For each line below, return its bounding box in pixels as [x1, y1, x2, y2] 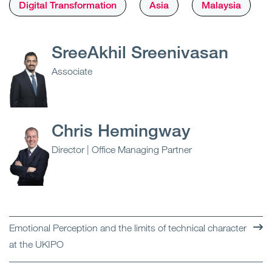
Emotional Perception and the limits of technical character [9, 222, 246, 234]
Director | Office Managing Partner [52, 144, 192, 155]
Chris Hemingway [52, 120, 191, 141]
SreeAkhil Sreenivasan [52, 41, 228, 63]
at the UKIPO [9, 239, 64, 250]
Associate [52, 66, 92, 77]
